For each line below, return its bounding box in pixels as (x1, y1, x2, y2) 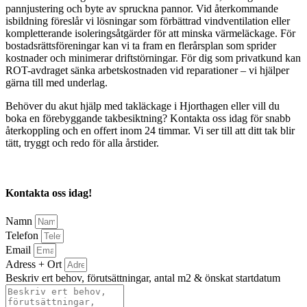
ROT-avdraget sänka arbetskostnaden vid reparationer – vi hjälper (5, 64, 289, 76)
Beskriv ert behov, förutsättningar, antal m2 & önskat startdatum (5, 271, 280, 284)
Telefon (5, 229, 41, 241)
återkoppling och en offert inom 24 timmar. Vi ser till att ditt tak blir (5, 125, 295, 136)
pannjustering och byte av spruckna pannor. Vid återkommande (5, 3, 278, 14)
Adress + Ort (5, 258, 64, 270)
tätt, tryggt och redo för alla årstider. (5, 137, 159, 149)
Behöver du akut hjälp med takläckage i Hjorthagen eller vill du (5, 100, 280, 112)
